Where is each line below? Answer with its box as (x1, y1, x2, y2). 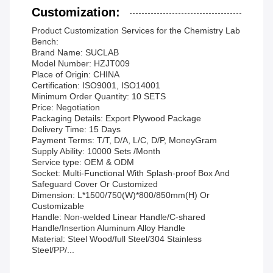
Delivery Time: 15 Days (32, 124, 121, 135)
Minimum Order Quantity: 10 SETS (32, 91, 166, 102)
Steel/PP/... (32, 245, 74, 255)
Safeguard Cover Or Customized (32, 179, 158, 190)
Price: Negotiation (32, 102, 100, 113)
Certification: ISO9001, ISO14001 (32, 80, 160, 91)
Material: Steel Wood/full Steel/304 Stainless (32, 234, 202, 244)
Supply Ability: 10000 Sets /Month (32, 146, 160, 157)
